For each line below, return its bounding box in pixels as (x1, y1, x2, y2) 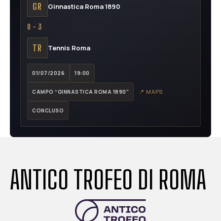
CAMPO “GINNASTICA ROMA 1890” (32, 88, 129, 95)
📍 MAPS (139, 88, 163, 95)
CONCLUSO (32, 107, 64, 114)
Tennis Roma (48, 43, 90, 52)
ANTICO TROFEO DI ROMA (10, 165, 206, 195)
